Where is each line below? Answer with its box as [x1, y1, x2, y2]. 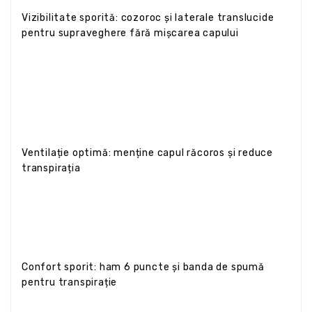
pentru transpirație [22, 276, 118, 288]
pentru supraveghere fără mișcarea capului [22, 26, 239, 39]
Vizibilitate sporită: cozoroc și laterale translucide [22, 11, 274, 24]
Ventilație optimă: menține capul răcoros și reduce [22, 146, 273, 159]
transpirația [22, 162, 81, 174]
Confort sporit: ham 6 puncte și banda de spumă [22, 260, 265, 273]
